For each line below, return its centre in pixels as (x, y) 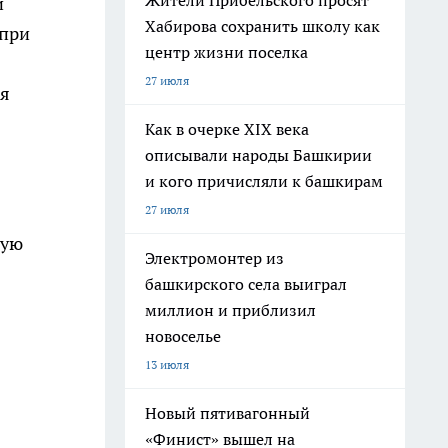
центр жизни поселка (226, 52)
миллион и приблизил (230, 310)
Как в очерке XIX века (227, 129)
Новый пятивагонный (227, 413)
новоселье (183, 336)
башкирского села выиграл (246, 284)
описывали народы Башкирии (258, 155)
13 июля (167, 364)
